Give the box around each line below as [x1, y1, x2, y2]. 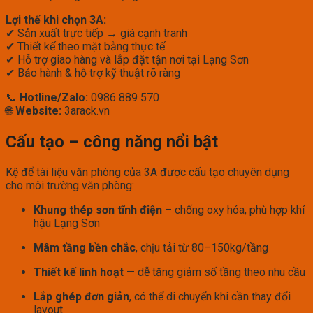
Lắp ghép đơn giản [34, 290, 129, 304]
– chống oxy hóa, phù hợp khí [162, 203, 305, 217]
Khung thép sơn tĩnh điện [34, 203, 162, 217]
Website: [15, 104, 61, 118]
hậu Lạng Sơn [34, 217, 100, 231]
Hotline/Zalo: [20, 91, 88, 105]
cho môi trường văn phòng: [6, 179, 134, 193]
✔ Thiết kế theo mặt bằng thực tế [6, 40, 165, 54]
